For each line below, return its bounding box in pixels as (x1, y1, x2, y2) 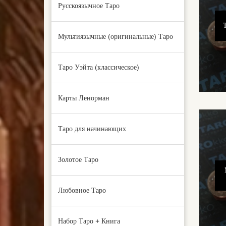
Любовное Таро (58, 186, 106, 195)
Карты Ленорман (58, 94, 109, 102)
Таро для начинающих (58, 125, 126, 133)
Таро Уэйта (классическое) (58, 63, 139, 72)
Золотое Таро (58, 155, 98, 164)
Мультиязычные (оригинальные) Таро (58, 32, 173, 41)
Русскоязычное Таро (58, 2, 120, 10)
